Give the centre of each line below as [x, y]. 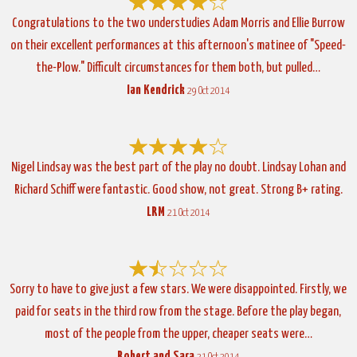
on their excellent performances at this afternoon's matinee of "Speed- [178, 45]
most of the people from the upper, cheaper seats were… [178, 334]
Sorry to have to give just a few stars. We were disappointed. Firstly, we [178, 289]
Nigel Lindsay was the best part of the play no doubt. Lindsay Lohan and [178, 167]
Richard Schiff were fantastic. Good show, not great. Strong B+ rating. [178, 190]
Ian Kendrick [156, 90]
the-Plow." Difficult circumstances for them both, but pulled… [178, 68]
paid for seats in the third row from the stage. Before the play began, [178, 312]
